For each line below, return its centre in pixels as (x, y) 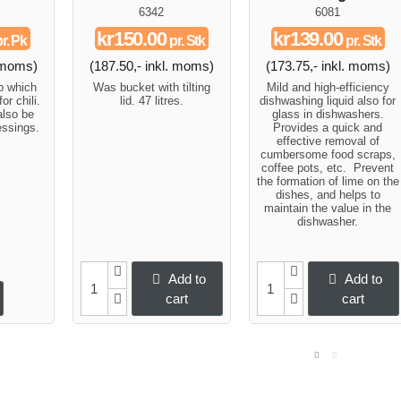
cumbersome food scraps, (328, 154)
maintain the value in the (328, 208)
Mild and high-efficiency (328, 87)
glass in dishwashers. (328, 114)
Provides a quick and (328, 127)
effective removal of (328, 141)
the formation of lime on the (328, 181)
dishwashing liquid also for (328, 100)
